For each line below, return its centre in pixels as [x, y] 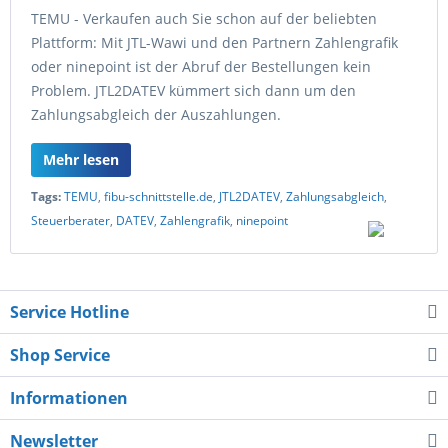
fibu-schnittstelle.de [158, 196]
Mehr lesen [81, 159]
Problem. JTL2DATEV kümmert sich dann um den [193, 90]
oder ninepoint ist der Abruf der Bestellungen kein [201, 66]
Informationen [69, 398]
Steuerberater [70, 220]
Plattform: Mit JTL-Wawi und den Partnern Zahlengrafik [214, 42]
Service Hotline [69, 312]
